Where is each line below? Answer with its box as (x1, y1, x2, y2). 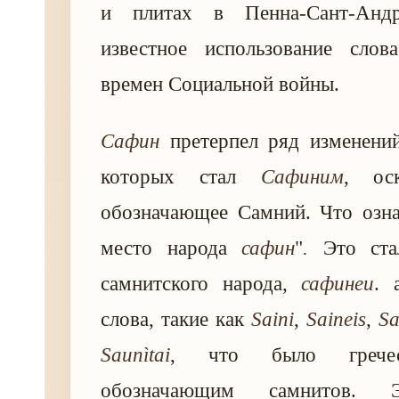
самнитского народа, (101, 272, 302, 296)
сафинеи (301, 272, 375, 296)
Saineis (306, 307, 366, 331)
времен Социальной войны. (101, 72, 339, 96)
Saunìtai (101, 343, 170, 367)
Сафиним (260, 165, 344, 189)
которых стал (101, 165, 261, 189)
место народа (101, 236, 241, 260)
